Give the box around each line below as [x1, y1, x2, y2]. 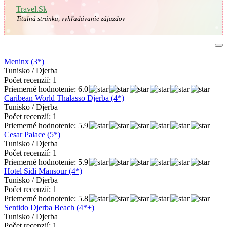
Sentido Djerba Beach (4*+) [4, 203, 94, 212]
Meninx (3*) [4, 57, 44, 66]
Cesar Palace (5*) [4, 130, 60, 139]
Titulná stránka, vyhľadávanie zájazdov [16, 14, 125, 22]
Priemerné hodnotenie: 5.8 [4, 194, 88, 203]
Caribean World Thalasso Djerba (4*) [4, 93, 124, 102]
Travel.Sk [16, 4, 47, 13]
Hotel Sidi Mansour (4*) [4, 166, 82, 175]
